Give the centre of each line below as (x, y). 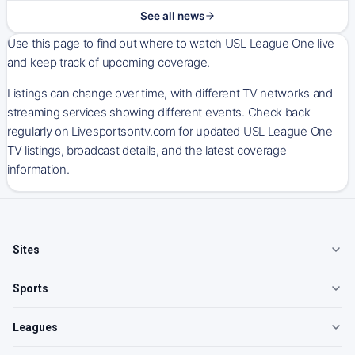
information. (38, 169)
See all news (172, 16)
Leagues (35, 327)
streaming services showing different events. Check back (159, 112)
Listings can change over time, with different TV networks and (170, 93)
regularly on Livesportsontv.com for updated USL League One (170, 131)
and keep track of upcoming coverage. (110, 62)
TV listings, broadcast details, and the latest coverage (147, 150)
